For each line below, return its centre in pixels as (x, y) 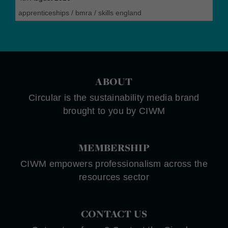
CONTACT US (114, 214)
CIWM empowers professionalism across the (114, 164)
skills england (120, 13)
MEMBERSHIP (114, 148)
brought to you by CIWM (114, 111)
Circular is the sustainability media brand (114, 98)
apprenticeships (44, 13)
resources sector (114, 177)
